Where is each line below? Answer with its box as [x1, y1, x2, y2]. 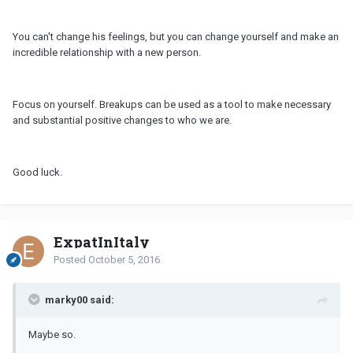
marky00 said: [45, 293, 114, 306]
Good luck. [13, 165, 62, 178]
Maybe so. [28, 328, 76, 340]
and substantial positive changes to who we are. [13, 113, 232, 126]
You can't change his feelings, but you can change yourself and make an [13, 30, 339, 43]
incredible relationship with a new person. [13, 46, 201, 58]
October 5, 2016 [88, 253, 160, 266]
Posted [54, 253, 88, 266]
